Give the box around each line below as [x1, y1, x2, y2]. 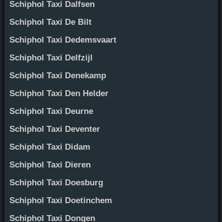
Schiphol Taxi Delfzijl [9, 53, 93, 62]
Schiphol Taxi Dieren [9, 160, 91, 169]
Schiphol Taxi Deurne [9, 106, 93, 116]
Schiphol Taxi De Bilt [9, 17, 92, 27]
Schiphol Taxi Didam [9, 142, 90, 152]
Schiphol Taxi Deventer [9, 124, 100, 134]
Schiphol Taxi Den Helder [9, 88, 109, 98]
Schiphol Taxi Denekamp [9, 70, 106, 80]
